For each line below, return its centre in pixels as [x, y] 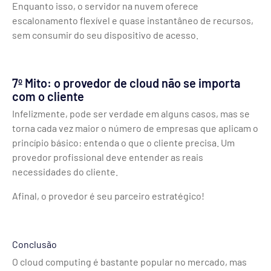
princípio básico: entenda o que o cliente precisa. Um [123, 143]
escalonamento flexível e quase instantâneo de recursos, [133, 21]
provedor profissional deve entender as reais [108, 157]
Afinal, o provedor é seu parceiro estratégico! [108, 196]
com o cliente [48, 96]
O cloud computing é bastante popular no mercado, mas [129, 262]
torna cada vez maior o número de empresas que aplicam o [135, 128]
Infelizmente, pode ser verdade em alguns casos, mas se [131, 114]
